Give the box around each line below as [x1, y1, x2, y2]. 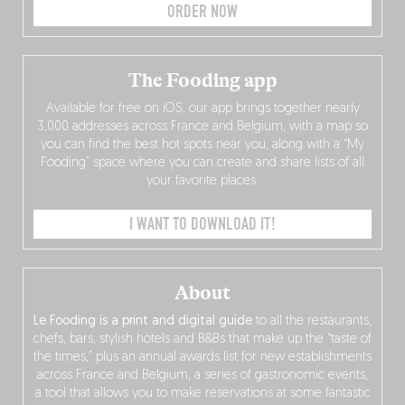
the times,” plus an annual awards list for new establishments [33, 350, 372, 364]
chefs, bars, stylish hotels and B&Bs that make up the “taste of [33, 332, 372, 346]
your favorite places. [146, 174, 259, 188]
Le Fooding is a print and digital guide [33, 314, 252, 328]
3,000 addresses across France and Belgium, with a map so [37, 119, 368, 134]
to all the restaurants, [252, 314, 372, 328]
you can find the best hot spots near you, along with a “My [41, 137, 364, 152]
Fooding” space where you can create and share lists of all [41, 155, 364, 170]
